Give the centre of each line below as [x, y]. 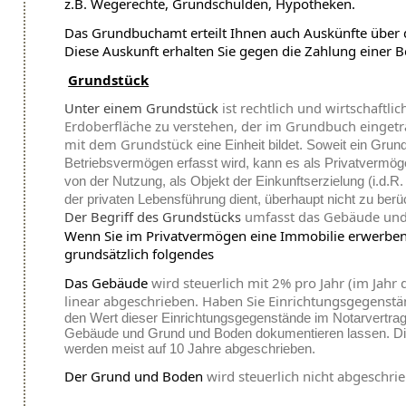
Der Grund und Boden [134, 377]
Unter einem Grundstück [142, 108]
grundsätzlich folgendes [140, 254]
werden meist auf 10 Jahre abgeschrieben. [190, 349]
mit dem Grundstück [129, 145]
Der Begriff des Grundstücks [153, 217]
